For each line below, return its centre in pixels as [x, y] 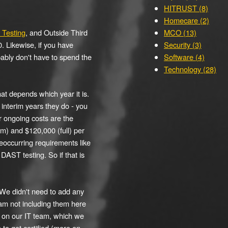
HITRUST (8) [186, 8]
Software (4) [184, 57]
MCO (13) [180, 32]
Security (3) [183, 45]
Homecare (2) [187, 20]
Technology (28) [190, 69]
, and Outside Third [56, 32]
